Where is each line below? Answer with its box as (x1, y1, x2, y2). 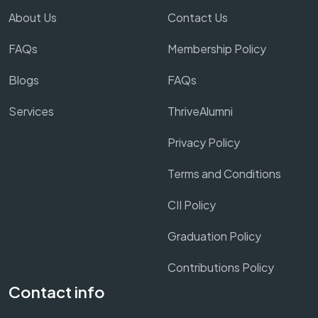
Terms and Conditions (168, 165, 281, 181)
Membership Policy (168, 40, 266, 56)
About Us (9, 9, 57, 25)
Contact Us (168, 9, 228, 25)
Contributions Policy (168, 259, 274, 275)
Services (9, 103, 54, 119)
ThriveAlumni (168, 103, 233, 119)
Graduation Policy (168, 228, 261, 243)
